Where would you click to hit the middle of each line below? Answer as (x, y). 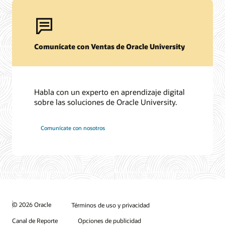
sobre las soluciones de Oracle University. (106, 102)
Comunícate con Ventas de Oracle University (110, 46)
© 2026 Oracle (32, 205)
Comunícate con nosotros (73, 128)
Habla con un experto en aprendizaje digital (110, 92)
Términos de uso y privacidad (110, 205)
